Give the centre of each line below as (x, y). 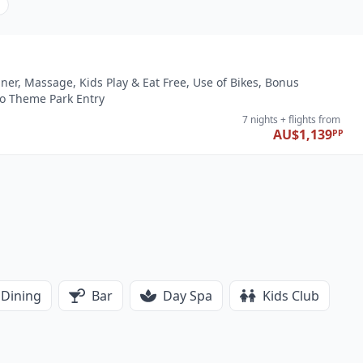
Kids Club (291, 296)
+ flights (298, 120)
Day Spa (188, 296)
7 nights (260, 120)
